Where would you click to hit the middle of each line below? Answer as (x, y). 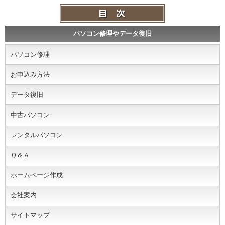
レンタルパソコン (37, 135)
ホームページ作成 (37, 175)
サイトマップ (30, 215)
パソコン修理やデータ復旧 (113, 34)
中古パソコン (30, 115)
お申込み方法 (30, 75)
